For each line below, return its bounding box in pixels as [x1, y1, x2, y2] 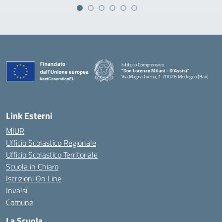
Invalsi [6, 184, 27, 196]
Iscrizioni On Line [6, 172, 61, 184]
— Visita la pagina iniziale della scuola [121, 78, 197, 86]
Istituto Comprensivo [121, 60, 164, 68]
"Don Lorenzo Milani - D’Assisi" [121, 66, 189, 74]
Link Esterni [6, 109, 53, 122]
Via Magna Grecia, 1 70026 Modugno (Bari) [121, 72, 209, 80]
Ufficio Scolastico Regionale [6, 137, 96, 149]
